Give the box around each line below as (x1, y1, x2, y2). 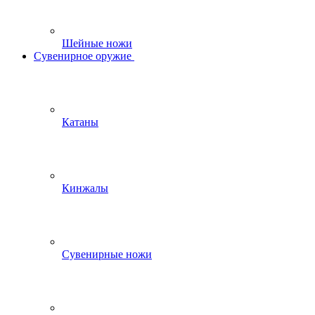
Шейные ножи (62, 37, 132, 49)
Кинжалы (62, 182, 108, 194)
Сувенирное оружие (34, 50, 131, 62)
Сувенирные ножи (62, 248, 152, 260)
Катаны (62, 116, 98, 128)
